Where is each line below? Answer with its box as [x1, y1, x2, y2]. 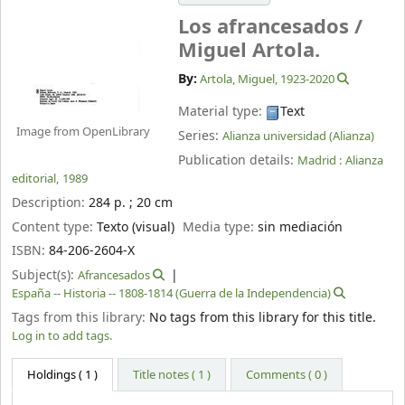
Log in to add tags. [12, 326, 112, 344]
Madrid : [297, 151, 342, 169]
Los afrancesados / [178, 13, 363, 42]
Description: [12, 193, 89, 212]
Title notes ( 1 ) [133, 366, 212, 384]
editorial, [12, 169, 59, 187]
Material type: [178, 102, 266, 122]
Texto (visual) [97, 217, 174, 237]
